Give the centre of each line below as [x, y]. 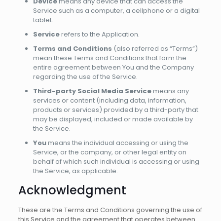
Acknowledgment [72, 190]
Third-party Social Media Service [92, 91]
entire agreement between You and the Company [113, 67]
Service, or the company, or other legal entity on [110, 152]
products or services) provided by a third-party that [115, 110]
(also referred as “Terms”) [155, 49]
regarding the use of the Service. [85, 77]
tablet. [43, 20]
